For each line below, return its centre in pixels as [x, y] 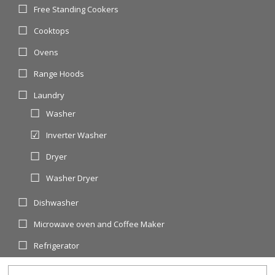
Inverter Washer [76, 135]
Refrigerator [56, 245]
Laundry [49, 95]
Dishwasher [56, 202]
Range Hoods [59, 73]
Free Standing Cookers [76, 9]
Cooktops [51, 30]
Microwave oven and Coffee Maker [99, 224]
